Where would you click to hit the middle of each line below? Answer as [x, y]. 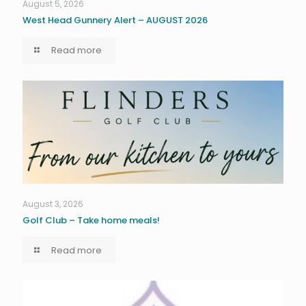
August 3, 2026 [53, 204]
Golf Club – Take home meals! [91, 220]
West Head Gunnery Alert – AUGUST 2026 [115, 20]
